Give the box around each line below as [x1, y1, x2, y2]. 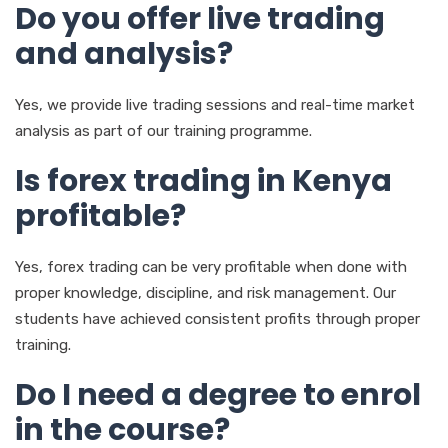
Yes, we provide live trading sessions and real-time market [15, 95, 415, 114]
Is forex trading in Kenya [15, 159, 392, 202]
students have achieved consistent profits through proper [15, 309, 420, 328]
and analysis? [15, 32, 233, 75]
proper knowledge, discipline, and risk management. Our [15, 283, 396, 302]
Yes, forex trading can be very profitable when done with [15, 257, 407, 276]
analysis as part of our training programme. [15, 121, 312, 140]
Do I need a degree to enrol [15, 373, 421, 416]
